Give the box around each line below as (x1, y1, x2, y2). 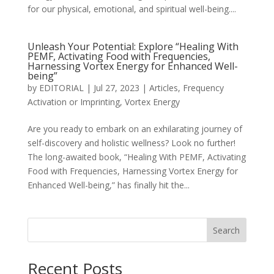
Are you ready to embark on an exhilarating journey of (27, 122, 242, 135)
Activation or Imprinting (27, 95, 120, 108)
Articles (149, 81, 178, 94)
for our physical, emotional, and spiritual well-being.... (27, 2, 236, 15)
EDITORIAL (39, 81, 84, 94)
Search (213, 224, 240, 236)
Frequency (182, 81, 224, 94)
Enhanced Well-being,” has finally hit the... (27, 179, 190, 191)
